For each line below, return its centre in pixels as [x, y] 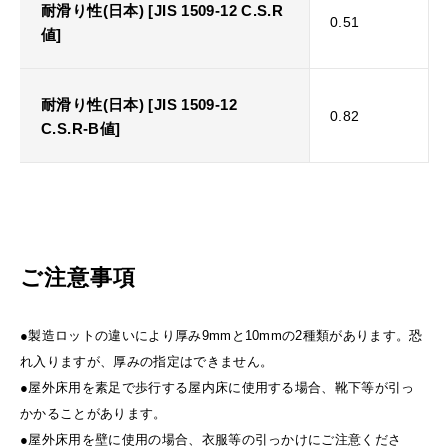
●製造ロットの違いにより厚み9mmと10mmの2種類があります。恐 [221, 335]
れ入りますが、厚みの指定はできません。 [147, 361]
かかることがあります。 [93, 413]
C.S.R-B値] [81, 128]
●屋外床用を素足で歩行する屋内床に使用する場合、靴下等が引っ [217, 387]
